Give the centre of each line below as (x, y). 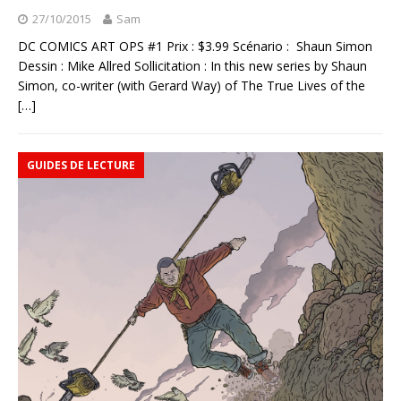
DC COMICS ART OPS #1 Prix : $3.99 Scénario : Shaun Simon (195, 46)
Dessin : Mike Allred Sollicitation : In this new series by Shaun (192, 65)
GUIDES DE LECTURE (81, 165)
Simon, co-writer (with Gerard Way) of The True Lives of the (192, 85)
